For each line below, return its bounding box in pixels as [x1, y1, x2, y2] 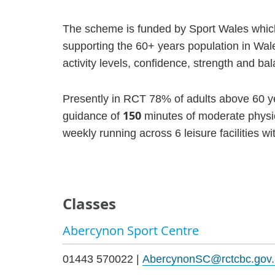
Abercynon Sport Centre [63, 222, 199, 239]
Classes [63, 193, 116, 215]
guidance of [63, 110, 123, 123]
